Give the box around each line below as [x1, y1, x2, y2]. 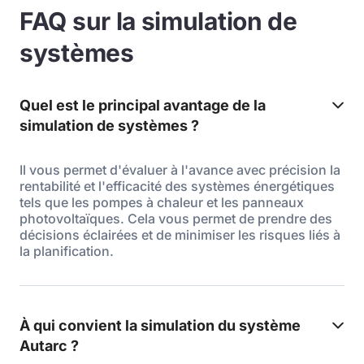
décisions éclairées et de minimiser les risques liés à [19, 227, 340, 243]
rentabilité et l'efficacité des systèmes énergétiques [19, 178, 335, 194]
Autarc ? [19, 337, 79, 354]
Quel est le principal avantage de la [19, 97, 266, 114]
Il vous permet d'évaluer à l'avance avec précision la [19, 162, 340, 178]
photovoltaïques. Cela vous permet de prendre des [19, 210, 332, 227]
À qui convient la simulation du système [19, 317, 301, 334]
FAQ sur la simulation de [19, 6, 297, 36]
